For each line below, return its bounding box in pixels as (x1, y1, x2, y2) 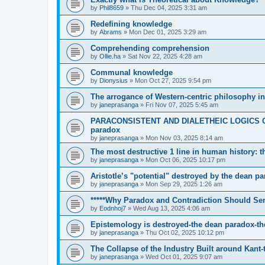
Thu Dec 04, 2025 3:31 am (131, 4, 207, 12)
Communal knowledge (91, 68, 173, 77)
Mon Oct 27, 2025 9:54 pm (135, 77, 211, 85)
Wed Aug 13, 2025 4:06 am (133, 205, 210, 212)
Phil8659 (99, 4, 124, 12)
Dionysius (99, 77, 128, 85)
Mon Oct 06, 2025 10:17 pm (146, 156, 225, 164)
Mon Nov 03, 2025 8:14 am (146, 134, 223, 142)
